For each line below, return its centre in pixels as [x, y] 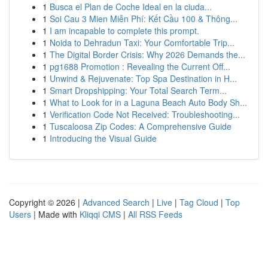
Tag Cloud [199, 202]
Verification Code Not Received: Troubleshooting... [145, 114]
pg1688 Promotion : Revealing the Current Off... [140, 66]
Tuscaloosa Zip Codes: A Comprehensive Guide [141, 126]
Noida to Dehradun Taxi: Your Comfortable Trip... [142, 42]
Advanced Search [116, 202]
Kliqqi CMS [100, 214]
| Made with [55, 214]
